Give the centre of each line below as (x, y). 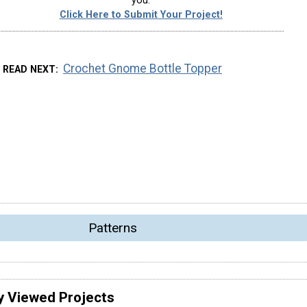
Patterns (112, 228)
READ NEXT (29, 69)
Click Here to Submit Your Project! (141, 15)
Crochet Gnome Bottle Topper (143, 68)
